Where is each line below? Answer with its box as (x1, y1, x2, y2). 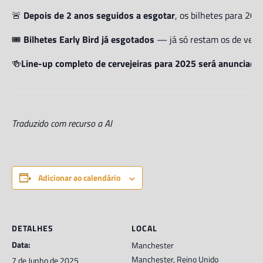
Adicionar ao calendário (38, 171, 120, 184)
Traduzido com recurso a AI (12, 116, 112, 130)
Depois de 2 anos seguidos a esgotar (23, 8, 175, 22)
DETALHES (12, 222, 53, 234)
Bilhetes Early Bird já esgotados (23, 32, 154, 46)
